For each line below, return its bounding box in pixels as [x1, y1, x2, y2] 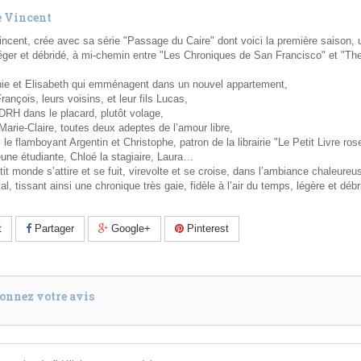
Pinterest [184, 222, 229, 235]
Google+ [108, 222, 151, 235]
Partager [31, 222, 74, 235]
